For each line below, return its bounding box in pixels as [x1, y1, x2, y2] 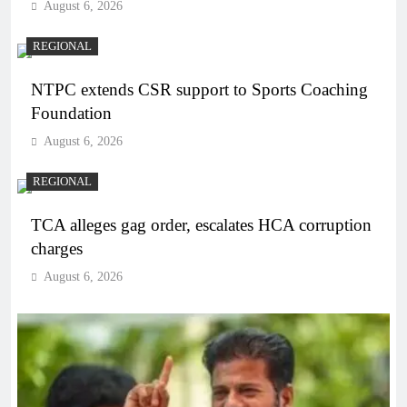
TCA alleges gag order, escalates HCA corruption [31, 214, 372, 234]
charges [31, 238, 83, 258]
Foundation [31, 103, 112, 123]
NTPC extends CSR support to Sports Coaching [31, 79, 368, 99]
